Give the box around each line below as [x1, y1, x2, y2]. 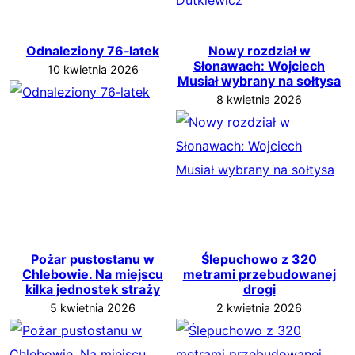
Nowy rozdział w [208, 42, 311, 59]
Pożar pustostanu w [31, 250, 155, 267]
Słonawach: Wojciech [193, 57, 325, 74]
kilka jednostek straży [25, 281, 160, 297]
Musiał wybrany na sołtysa [177, 72, 341, 89]
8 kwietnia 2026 [216, 92, 302, 106]
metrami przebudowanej [182, 265, 336, 282]
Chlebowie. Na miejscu [22, 265, 163, 282]
